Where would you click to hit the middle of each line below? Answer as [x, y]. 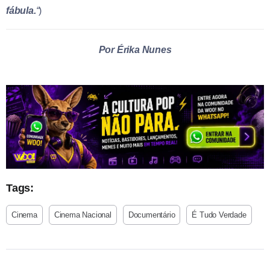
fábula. [21, 10]
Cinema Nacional [83, 215]
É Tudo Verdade [219, 215]
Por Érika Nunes [135, 49]
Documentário [152, 215]
